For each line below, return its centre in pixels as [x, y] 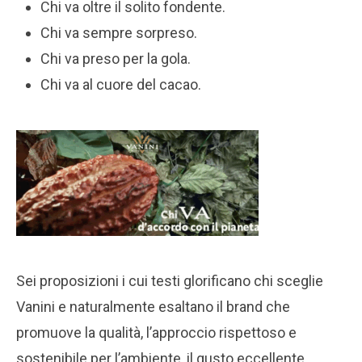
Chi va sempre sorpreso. [119, 32]
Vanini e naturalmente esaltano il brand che [153, 306]
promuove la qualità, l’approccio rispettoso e [156, 332]
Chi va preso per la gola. [116, 58]
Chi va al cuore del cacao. [121, 84]
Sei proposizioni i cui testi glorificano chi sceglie [170, 280]
